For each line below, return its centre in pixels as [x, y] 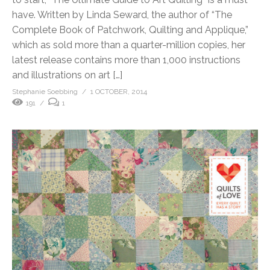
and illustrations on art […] [67, 75]
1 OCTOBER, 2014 [119, 91]
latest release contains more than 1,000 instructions [126, 60]
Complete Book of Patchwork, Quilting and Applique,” [130, 30]
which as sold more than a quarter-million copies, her [129, 45]
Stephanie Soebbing [45, 91]
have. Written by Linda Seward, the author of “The [122, 14]
